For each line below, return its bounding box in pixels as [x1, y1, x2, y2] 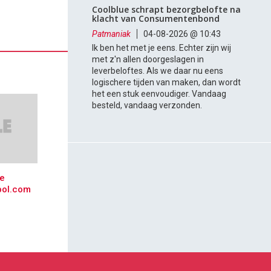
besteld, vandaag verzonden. [92, 100, 203, 111]
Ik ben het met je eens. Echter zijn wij [92, 43, 232, 53]
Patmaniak [92, 29, 131, 39]
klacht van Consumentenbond [92, 13, 220, 25]
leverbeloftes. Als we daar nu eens [92, 66, 224, 76]
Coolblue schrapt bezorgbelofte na [92, 4, 241, 16]
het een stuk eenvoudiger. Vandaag [92, 89, 227, 99]
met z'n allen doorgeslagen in [92, 54, 204, 65]
